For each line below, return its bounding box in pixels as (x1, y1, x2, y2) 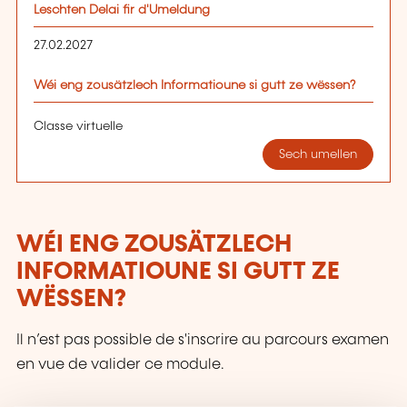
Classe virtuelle (34, 120, 123, 134)
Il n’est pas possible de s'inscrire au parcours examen (16, 332, 389, 348)
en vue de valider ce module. (16, 356, 224, 372)
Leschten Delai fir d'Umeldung (34, 3, 210, 16)
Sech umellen (279, 147, 358, 161)
